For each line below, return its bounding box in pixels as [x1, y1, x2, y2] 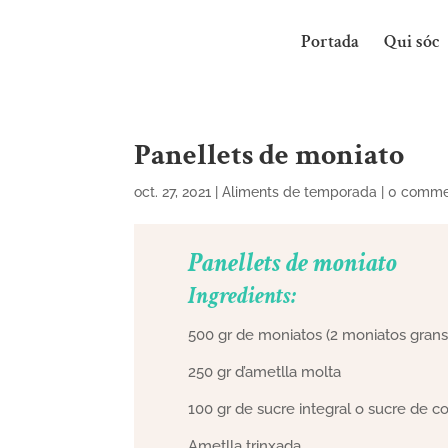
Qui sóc [384, 30, 440, 53]
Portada [301, 30, 359, 53]
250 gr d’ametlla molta [188, 363, 342, 381]
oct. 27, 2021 [134, 184, 212, 200]
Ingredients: [188, 280, 297, 311]
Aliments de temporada [222, 184, 378, 200]
